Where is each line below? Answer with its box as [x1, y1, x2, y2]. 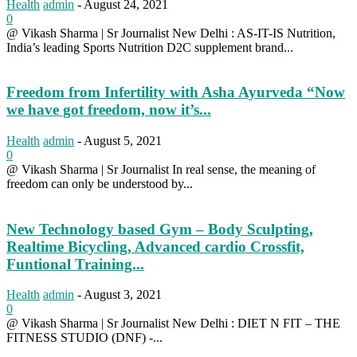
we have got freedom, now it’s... [6, 101, 211, 119]
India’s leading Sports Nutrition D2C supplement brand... [6, 40, 293, 54]
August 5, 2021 [84, 133, 162, 147]
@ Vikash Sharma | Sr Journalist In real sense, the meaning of [6, 162, 316, 176]
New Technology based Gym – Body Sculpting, [6, 220, 313, 237]
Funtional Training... [6, 255, 144, 273]
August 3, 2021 [84, 288, 162, 302]
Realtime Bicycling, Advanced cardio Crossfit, [6, 237, 304, 255]
